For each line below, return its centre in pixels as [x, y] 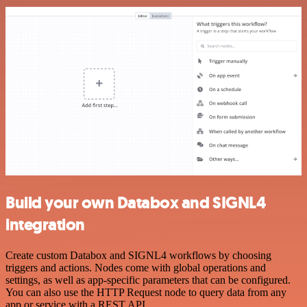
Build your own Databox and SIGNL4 [136, 202]
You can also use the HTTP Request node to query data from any [146, 292]
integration [45, 224]
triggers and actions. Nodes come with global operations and [136, 267]
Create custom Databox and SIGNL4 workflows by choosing [138, 255]
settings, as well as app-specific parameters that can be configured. [148, 280]
